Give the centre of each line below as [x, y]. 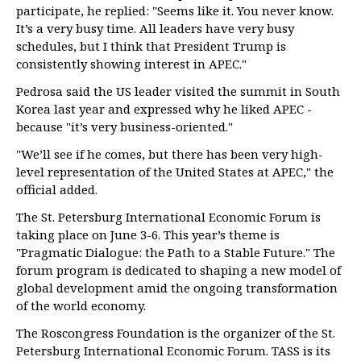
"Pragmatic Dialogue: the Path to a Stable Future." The [176, 252]
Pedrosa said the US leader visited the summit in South [178, 91]
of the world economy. [81, 305]
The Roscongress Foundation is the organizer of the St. [176, 333]
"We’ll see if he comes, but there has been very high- [170, 154]
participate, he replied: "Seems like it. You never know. [175, 10]
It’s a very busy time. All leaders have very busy [155, 28]
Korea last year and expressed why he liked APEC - [164, 109]
